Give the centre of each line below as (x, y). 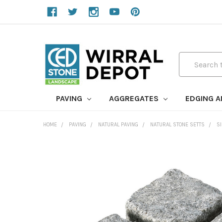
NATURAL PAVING (118, 125)
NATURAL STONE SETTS (177, 125)
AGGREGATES (135, 98)
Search (191, 58)
